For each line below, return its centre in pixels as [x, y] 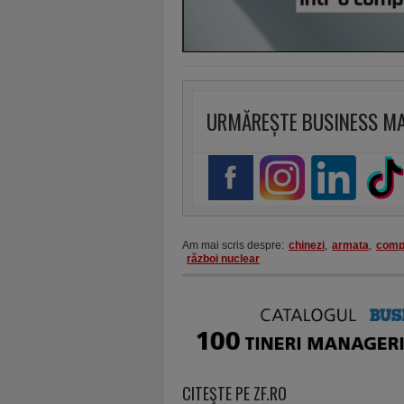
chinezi [307, 245]
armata [350, 245]
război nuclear [223, 259]
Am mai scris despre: [233, 245]
